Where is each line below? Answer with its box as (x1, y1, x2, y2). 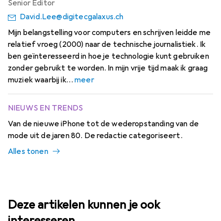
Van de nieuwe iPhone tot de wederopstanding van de (8, 119, 199, 129)
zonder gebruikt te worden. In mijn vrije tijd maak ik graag (8, 63, 208, 74)
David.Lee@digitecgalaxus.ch (20, 12, 124, 22)
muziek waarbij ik (8, 75, 66, 85)
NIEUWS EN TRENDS (8, 103, 83, 113)
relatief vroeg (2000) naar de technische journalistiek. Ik (8, 39, 206, 50)
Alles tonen (8, 147, 48, 157)
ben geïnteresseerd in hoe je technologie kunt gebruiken (8, 51, 209, 62)
